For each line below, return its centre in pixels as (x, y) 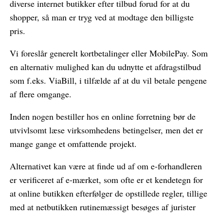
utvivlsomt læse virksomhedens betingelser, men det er (106, 130)
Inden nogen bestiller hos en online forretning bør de (103, 116)
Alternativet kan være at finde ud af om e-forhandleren (106, 166)
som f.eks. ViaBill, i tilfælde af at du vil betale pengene (108, 80)
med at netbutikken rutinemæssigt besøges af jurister (103, 207)
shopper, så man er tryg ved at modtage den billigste (102, 17)
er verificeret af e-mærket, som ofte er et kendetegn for (106, 179)
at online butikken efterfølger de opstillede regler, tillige (109, 193)
